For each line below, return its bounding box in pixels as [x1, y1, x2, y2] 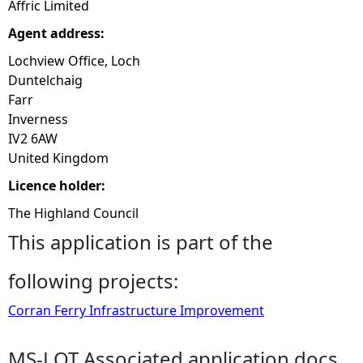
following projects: [8, 267, 178, 294]
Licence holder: [8, 177, 109, 194]
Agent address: [8, 24, 108, 42]
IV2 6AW [8, 130, 58, 147]
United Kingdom [8, 149, 109, 167]
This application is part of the [8, 228, 273, 255]
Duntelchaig [8, 71, 83, 89]
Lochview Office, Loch [8, 52, 140, 70]
